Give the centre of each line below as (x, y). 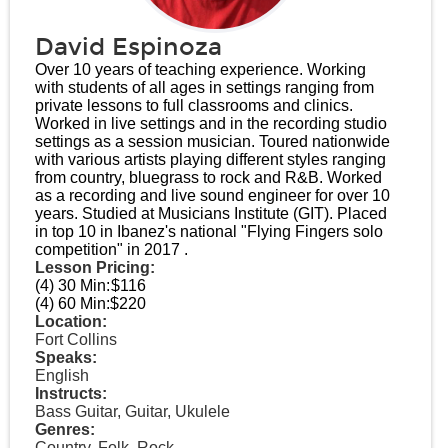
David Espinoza (128, 47)
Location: (71, 321)
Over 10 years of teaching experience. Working (200, 69)
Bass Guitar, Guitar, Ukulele (132, 411)
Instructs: (71, 393)
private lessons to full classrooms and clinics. (194, 105)
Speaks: (66, 357)
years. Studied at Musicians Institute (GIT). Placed (211, 213)
